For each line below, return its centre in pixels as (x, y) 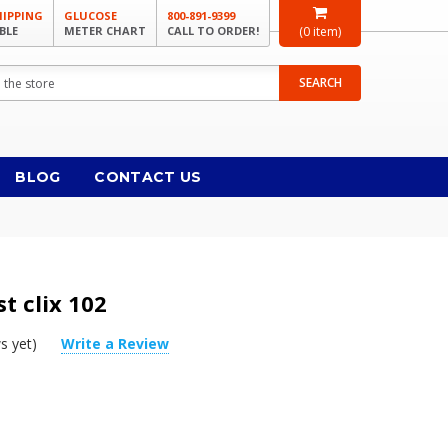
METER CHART (105, 30)
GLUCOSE (90, 15)
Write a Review (115, 344)
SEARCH (320, 82)
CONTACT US (148, 177)
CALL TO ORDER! (213, 30)
